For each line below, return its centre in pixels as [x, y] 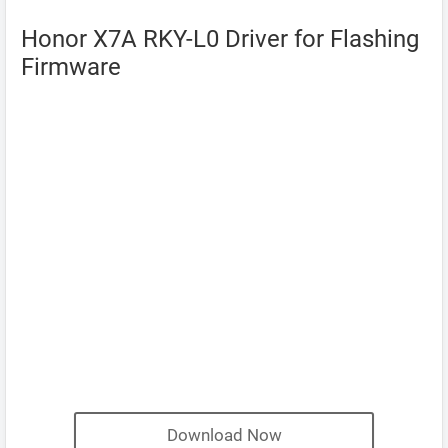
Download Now [224, 435]
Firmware [71, 67]
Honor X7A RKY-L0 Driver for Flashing [220, 39]
